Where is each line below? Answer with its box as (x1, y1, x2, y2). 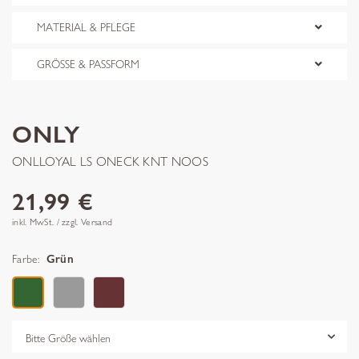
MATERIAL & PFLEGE (37, 19, 135, 34)
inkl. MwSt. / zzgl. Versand (12, 216, 113, 228)
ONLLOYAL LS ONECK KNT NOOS (12, 154, 208, 169)
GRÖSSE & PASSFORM (37, 57, 139, 71)
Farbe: (12, 252, 39, 266)
